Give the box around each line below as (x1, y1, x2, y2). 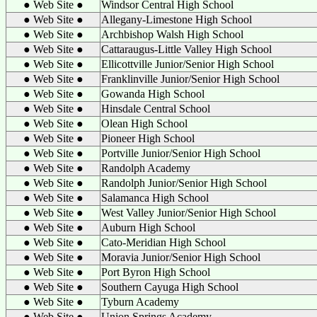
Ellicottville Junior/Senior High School (101, 58, 274, 70)
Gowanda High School (101, 88, 204, 100)
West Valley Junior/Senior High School (101, 207, 276, 219)
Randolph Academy (101, 162, 190, 174)
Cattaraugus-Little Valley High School (101, 43, 272, 55)
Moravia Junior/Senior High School (101, 251, 260, 263)
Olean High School (101, 117, 188, 129)
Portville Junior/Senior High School (101, 147, 260, 159)
